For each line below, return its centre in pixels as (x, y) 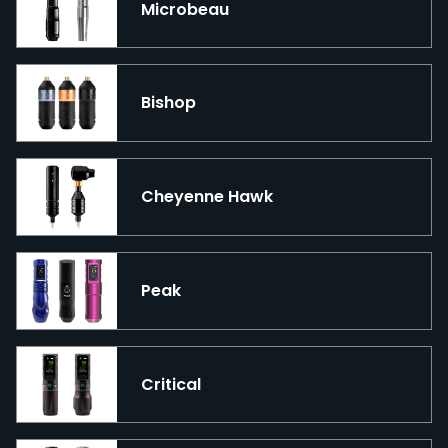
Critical (171, 384)
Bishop (168, 103)
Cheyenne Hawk (207, 197)
